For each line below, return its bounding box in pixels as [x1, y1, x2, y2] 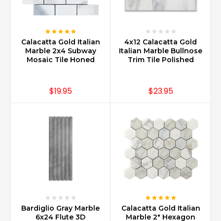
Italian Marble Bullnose [119, 46, 202, 55]
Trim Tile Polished [127, 55, 194, 64]
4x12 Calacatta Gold [124, 37, 197, 46]
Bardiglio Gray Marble [21, 203, 100, 213]
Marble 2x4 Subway [25, 46, 96, 55]
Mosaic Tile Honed [26, 55, 95, 64]
